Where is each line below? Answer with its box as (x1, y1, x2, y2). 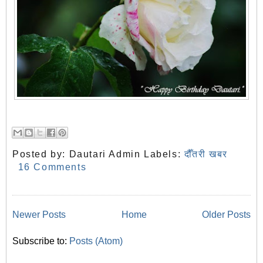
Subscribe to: (12, 236, 69, 247)
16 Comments (18, 162, 87, 173)
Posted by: (12, 149, 69, 160)
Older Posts (202, 210, 251, 220)
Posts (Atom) (69, 236, 123, 247)
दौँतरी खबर (184, 149, 228, 160)
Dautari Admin (69, 149, 141, 160)
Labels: (144, 149, 184, 160)
